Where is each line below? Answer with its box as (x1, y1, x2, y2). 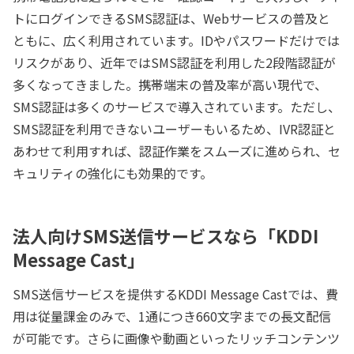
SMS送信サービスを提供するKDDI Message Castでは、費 (13, 284, 338, 304)
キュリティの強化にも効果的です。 (13, 164, 213, 183)
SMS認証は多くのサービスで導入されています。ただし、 (13, 97, 341, 117)
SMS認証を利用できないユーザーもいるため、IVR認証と (13, 119, 336, 139)
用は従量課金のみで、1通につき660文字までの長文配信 (13, 307, 331, 326)
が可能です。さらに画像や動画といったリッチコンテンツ (13, 329, 340, 348)
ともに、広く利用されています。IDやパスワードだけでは (13, 31, 340, 51)
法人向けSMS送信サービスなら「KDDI (13, 223, 318, 249)
